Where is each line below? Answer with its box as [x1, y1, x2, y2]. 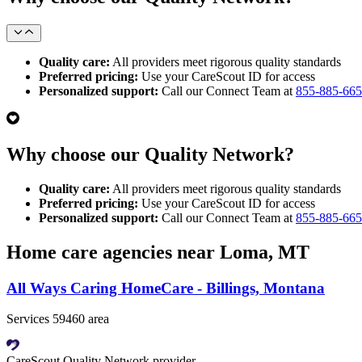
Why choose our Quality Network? [6, 143, 294, 165]
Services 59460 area [6, 312, 109, 326]
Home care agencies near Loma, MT [6, 241, 309, 263]
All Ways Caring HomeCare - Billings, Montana [6, 279, 325, 297]
